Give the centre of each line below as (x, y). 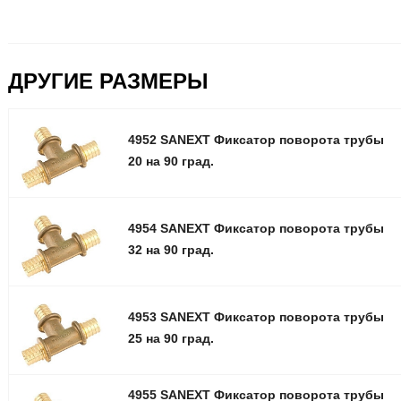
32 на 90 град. (171, 249)
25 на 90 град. (171, 339)
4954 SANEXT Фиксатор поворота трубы (256, 228)
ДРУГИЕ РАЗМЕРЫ (108, 81)
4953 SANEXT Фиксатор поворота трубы (256, 317)
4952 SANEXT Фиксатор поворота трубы (256, 139)
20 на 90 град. (171, 161)
